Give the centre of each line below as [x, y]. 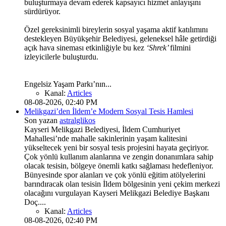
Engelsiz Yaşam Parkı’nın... [68, 84]
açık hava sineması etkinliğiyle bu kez [85, 48]
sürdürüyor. [42, 12]
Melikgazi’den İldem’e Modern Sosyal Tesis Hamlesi [109, 111]
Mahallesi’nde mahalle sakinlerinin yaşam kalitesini [106, 139]
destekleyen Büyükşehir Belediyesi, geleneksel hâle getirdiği [120, 39]
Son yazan [42, 121]
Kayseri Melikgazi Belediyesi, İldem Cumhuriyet [102, 130]
